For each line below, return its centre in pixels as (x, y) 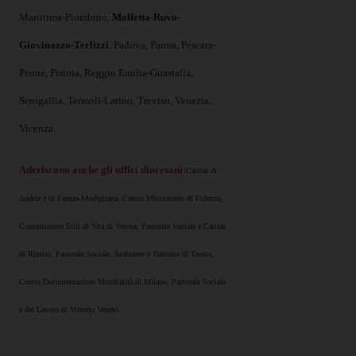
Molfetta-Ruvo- (146, 18)
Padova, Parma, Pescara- (165, 46)
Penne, (35, 74)
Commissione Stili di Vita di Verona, (80, 226)
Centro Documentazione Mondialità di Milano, (95, 282)
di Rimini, (37, 254)
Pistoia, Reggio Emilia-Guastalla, (122, 74)
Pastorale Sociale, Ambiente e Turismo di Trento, (135, 254)
